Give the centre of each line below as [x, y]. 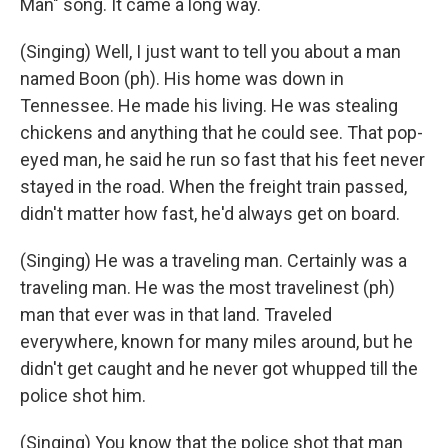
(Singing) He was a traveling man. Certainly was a [213, 260]
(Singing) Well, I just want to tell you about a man [210, 51]
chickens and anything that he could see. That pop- [221, 132]
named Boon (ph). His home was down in [182, 78]
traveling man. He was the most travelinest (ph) [207, 287]
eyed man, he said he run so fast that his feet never [222, 159]
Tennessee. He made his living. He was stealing [209, 105]
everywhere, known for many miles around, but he [216, 341]
